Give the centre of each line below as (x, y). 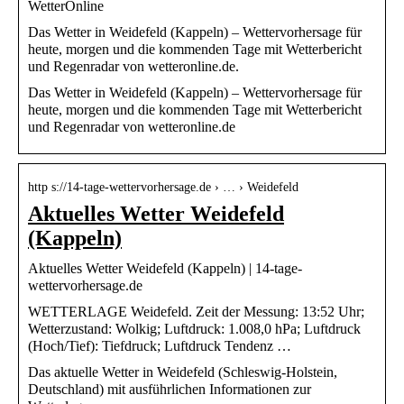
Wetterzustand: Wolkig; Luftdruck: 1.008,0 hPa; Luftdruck (194, 328)
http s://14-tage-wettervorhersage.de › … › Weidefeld (163, 187)
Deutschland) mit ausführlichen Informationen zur (170, 389)
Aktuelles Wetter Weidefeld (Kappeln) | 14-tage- (165, 268)
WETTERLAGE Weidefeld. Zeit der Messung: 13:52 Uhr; (196, 311)
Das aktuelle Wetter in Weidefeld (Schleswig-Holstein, (183, 372)
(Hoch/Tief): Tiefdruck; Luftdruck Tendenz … (160, 345)
